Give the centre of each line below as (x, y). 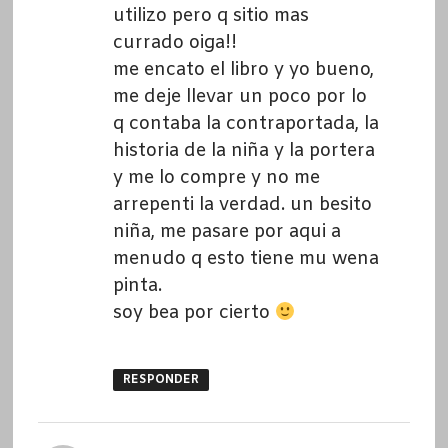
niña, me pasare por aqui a (226, 231)
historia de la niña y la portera (243, 150)
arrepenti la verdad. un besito (242, 204)
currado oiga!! (174, 42)
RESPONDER (160, 379)
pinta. (137, 285)
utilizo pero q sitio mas (210, 15)
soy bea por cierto (193, 312)
